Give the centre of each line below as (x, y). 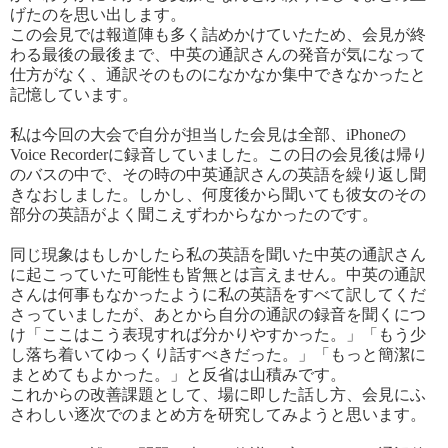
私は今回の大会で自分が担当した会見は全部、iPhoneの (208, 134)
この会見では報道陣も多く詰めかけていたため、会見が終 (218, 34)
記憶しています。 (74, 94)
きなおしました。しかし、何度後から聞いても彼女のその (218, 194)
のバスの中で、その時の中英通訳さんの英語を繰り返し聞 (218, 174)
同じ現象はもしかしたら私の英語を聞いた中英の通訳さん (218, 254)
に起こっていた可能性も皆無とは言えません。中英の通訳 (218, 274)
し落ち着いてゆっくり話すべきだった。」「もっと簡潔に (218, 354)
